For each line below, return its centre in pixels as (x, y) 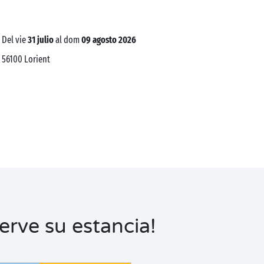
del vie (18, 40)
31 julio (41, 40)
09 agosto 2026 (109, 40)
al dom (68, 40)
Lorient (37, 59)
